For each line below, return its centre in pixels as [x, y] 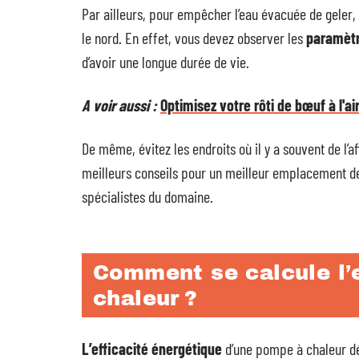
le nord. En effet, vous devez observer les [194, 38]
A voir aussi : [119, 105]
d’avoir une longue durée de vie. [165, 62]
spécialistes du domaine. [147, 196]
